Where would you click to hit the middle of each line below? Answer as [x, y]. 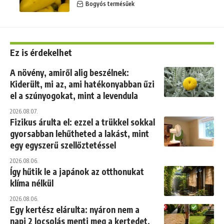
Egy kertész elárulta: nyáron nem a [75, 209]
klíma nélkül [32, 183]
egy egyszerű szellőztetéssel [63, 145]
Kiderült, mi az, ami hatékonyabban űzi [82, 84]
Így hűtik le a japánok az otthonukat [77, 171]
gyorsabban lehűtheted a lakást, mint [79, 133]
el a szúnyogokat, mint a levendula [74, 95]
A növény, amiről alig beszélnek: [69, 72]
